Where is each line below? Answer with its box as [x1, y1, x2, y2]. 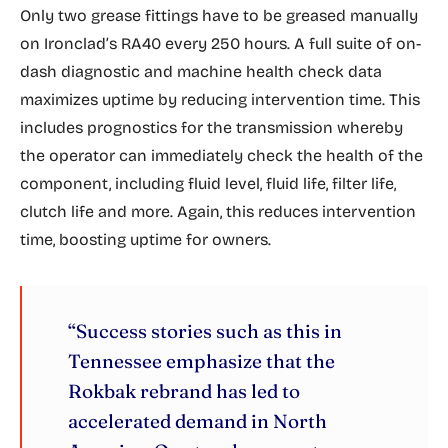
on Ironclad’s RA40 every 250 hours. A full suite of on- [20, 34, 421, 53]
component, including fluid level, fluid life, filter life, [20, 174, 396, 193]
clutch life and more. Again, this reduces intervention [20, 202, 416, 221]
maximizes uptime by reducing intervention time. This [20, 90, 420, 109]
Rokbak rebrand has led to [68, 379, 300, 403]
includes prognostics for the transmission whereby [20, 118, 403, 137]
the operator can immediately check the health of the [20, 146, 423, 165]
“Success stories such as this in [68, 319, 342, 343]
